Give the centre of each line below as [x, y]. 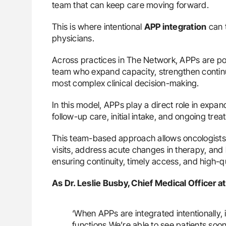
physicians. [73, 38]
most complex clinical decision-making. [126, 83]
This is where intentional [98, 26]
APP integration [175, 26]
